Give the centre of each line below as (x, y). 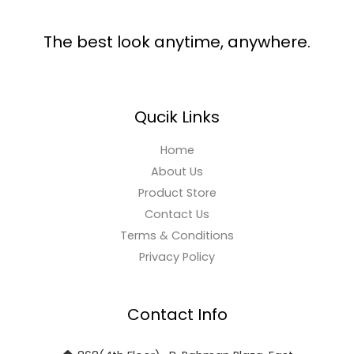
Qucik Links (177, 117)
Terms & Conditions (177, 236)
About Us (177, 172)
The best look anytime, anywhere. (177, 42)
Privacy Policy (177, 257)
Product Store (177, 193)
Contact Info (177, 315)
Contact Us (177, 215)
